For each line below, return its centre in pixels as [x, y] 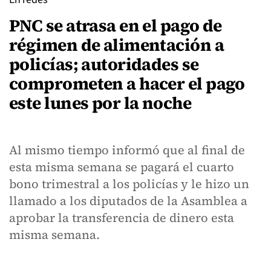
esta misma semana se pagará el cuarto [122, 167]
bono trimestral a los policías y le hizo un [129, 184]
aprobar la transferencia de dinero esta [122, 218]
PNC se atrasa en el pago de [116, 25]
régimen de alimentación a [117, 45]
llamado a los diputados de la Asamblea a [128, 201]
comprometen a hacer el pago [127, 83]
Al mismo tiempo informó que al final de [127, 150]
